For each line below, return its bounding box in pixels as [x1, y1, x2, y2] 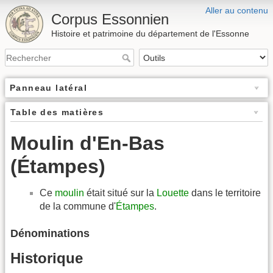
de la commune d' [40, 201, 116, 212]
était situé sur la [84, 188, 157, 199]
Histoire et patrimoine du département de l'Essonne [51, 29, 249, 38]
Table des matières [10, 107, 104, 118]
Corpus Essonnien [51, 11, 169, 27]
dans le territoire [189, 188, 261, 199]
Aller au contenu [205, 5, 268, 15]
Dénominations [10, 227, 90, 239]
